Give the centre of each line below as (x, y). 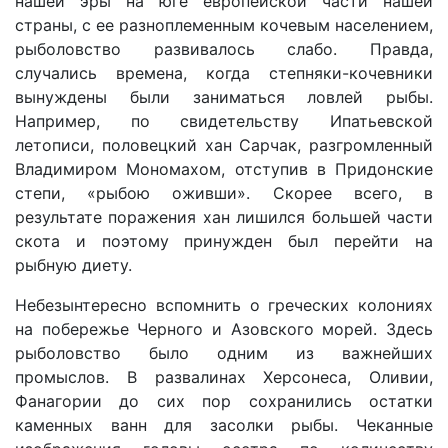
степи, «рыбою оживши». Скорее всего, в (224, 193)
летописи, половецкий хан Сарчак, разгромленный (224, 145)
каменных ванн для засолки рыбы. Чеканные (224, 425)
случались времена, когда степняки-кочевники (224, 73)
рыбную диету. (73, 265)
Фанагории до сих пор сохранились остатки (224, 401)
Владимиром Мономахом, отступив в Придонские (224, 169)
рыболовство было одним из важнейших (224, 353)
